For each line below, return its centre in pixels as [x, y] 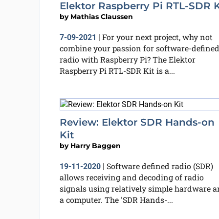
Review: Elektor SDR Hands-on [137, 122]
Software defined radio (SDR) [160, 166]
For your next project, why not [157, 37]
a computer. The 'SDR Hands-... [116, 199]
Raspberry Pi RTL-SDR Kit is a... [117, 70]
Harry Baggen [95, 145]
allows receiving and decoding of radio [131, 177]
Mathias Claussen [101, 16]
